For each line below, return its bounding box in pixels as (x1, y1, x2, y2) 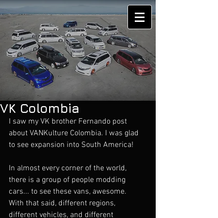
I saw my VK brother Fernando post (9, 117, 129, 127)
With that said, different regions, (9, 199, 117, 208)
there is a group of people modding (9, 175, 127, 185)
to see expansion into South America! (9, 140, 133, 150)
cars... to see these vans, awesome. (9, 187, 130, 197)
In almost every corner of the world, (9, 163, 128, 173)
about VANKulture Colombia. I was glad (9, 128, 141, 138)
